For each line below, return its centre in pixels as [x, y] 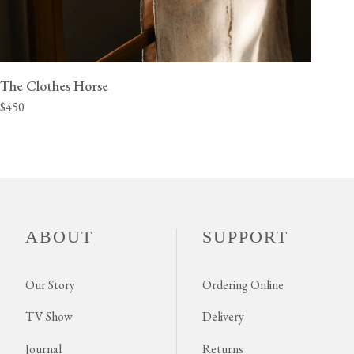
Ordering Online [243, 285]
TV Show [49, 317]
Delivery [223, 317]
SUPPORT [245, 236]
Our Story [50, 285]
